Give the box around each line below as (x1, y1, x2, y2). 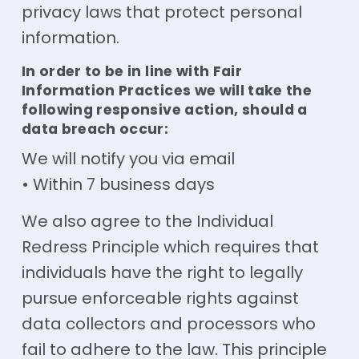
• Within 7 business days (21, 172, 215, 196)
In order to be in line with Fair (21, 62, 243, 82)
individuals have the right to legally (21, 260, 303, 284)
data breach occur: (21, 119, 169, 139)
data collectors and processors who (21, 312, 316, 335)
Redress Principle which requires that (21, 235, 319, 258)
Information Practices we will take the (21, 81, 313, 101)
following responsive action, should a (21, 100, 308, 120)
